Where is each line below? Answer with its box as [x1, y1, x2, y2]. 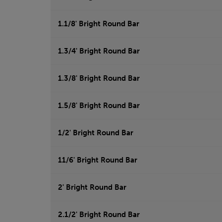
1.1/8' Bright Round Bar [58, 19, 139, 29]
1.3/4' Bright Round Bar [58, 47, 140, 56]
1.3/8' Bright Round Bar [58, 74, 140, 83]
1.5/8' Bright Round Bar [58, 101, 140, 111]
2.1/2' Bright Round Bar [58, 210, 140, 220]
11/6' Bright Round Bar [58, 156, 137, 165]
